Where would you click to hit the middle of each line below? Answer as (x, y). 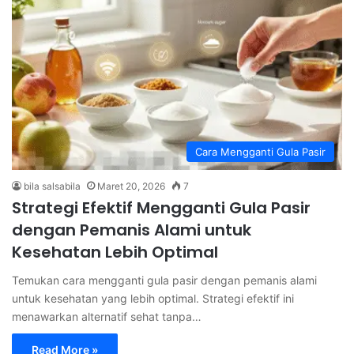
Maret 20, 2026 (131, 186)
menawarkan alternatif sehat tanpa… (107, 317)
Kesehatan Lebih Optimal (115, 252)
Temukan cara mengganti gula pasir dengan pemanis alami (164, 281)
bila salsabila (52, 186)
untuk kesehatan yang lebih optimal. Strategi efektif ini (153, 299)
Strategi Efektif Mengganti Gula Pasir (161, 208)
